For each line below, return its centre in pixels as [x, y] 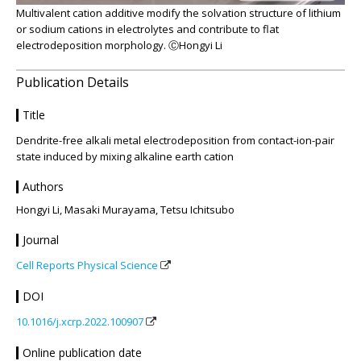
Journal [41, 239]
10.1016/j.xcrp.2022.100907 [80, 321]
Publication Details [73, 82]
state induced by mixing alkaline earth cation [125, 156]
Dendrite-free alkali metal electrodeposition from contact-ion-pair [175, 140]
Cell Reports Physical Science [87, 265]
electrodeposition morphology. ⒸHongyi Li [119, 45]
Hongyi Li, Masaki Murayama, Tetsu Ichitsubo [125, 209]
